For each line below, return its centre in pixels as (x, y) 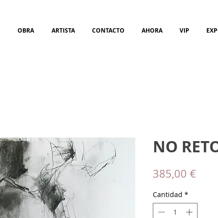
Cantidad (168, 194)
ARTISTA (63, 30)
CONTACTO (108, 30)
